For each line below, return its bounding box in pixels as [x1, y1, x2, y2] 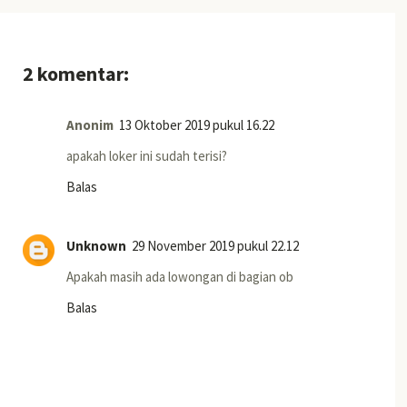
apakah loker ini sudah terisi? [66, 146, 227, 164]
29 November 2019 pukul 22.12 [132, 236, 299, 254]
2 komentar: [23, 60, 129, 86]
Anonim [66, 115, 114, 134]
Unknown [66, 236, 126, 254]
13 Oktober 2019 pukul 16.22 [119, 115, 274, 134]
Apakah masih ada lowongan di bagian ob [66, 267, 293, 285]
